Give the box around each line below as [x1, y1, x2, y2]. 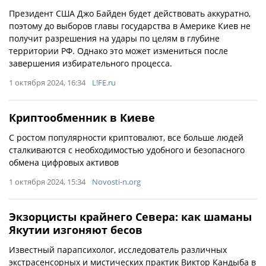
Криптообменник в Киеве [9, 110, 155, 125]
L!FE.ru [92, 77, 116, 88]
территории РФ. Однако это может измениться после [9, 45, 228, 56]
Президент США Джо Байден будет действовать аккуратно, [9, 8, 251, 19]
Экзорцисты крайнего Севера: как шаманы [9, 210, 252, 224]
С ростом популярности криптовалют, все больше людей [9, 132, 243, 143]
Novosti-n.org [92, 176, 141, 187]
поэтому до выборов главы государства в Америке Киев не [9, 20, 251, 31]
